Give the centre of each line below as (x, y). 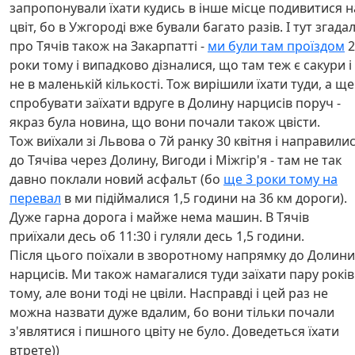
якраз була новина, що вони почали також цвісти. (165, 122)
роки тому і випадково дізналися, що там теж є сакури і (181, 65)
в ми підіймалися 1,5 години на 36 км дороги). (204, 198)
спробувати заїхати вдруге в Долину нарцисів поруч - (175, 103)
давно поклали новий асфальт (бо (116, 179)
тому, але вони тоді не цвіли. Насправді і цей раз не (169, 293)
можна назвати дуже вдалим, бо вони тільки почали (172, 312)
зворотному (187, 255)
